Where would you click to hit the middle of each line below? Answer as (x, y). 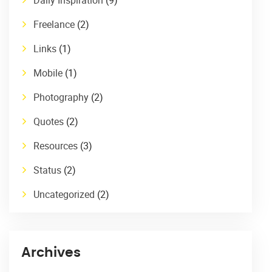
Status (47, 170)
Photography (61, 97)
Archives (51, 252)
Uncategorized (64, 194)
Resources (56, 145)
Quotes (49, 121)
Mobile (48, 73)
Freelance (54, 24)
